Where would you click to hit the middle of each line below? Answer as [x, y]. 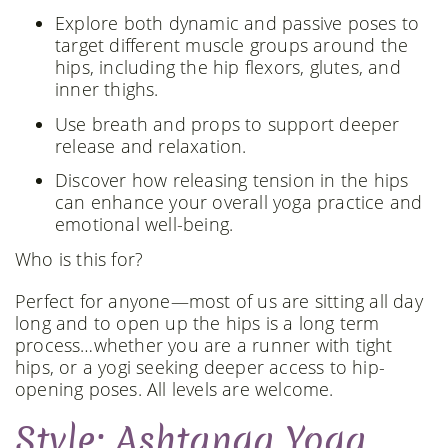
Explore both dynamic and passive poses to [237, 23]
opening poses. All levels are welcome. [174, 388]
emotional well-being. [144, 224]
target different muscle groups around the [232, 45]
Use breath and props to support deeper [227, 123]
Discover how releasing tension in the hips [232, 180]
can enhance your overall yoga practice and [239, 202]
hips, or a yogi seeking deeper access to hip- [200, 366]
